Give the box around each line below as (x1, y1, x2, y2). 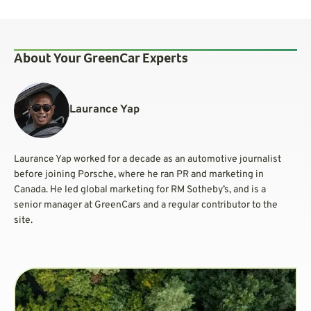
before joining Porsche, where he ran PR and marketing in (14, 168, 264, 180)
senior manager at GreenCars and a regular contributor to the (14, 199, 278, 211)
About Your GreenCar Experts (14, 52, 188, 67)
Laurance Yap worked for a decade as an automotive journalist (14, 153, 281, 165)
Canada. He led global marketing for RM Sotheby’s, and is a (14, 183, 266, 196)
